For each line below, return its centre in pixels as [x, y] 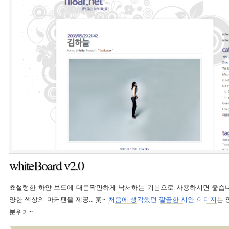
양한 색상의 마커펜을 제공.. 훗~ [59, 200]
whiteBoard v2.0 [46, 165]
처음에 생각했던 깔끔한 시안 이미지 [162, 200]
